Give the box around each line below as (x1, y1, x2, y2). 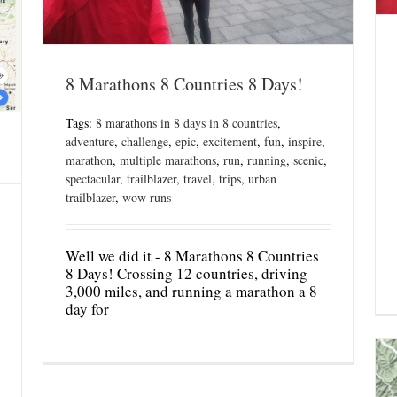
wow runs (122, 189, 171, 206)
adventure (66, 133, 114, 151)
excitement (203, 133, 257, 151)
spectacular (66, 170, 120, 188)
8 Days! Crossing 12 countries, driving (66, 263, 307, 284)
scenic (293, 152, 323, 169)
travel (183, 170, 212, 188)
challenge (121, 133, 168, 151)
